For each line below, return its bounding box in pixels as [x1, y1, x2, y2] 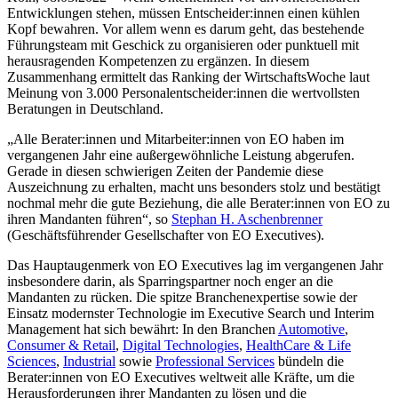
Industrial [63, 353, 115, 369]
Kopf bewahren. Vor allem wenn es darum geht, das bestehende [7, 20, 364, 36]
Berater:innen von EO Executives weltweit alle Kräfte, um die [7, 369, 354, 385]
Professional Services [155, 353, 275, 369]
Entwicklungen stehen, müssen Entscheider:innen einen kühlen [7, 4, 360, 20]
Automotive [278, 321, 345, 337]
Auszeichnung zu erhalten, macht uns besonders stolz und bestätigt [7, 179, 380, 195]
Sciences [7, 353, 56, 369]
